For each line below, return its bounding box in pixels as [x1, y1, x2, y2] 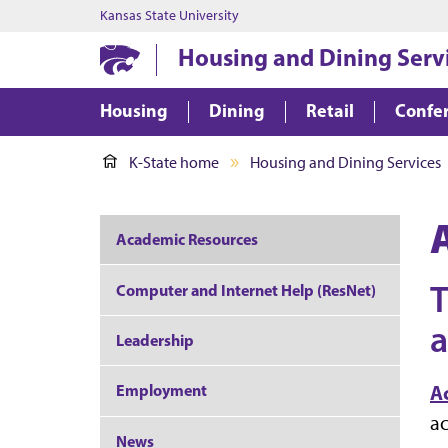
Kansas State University [100, 7, 239, 24]
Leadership [116, 329, 194, 350]
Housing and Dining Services [250, 153, 441, 172]
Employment [116, 380, 207, 401]
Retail [306, 99, 354, 122]
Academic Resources [116, 229, 258, 250]
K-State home [129, 153, 219, 172]
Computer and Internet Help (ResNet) [116, 279, 376, 300]
